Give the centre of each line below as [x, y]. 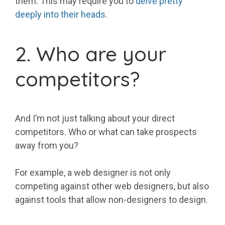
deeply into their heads [60, 15]
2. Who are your [91, 54]
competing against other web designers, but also [112, 186]
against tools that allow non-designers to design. [111, 200]
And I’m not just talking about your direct [95, 119]
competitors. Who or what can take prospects [106, 132]
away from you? [47, 146]
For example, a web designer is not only [93, 173]
